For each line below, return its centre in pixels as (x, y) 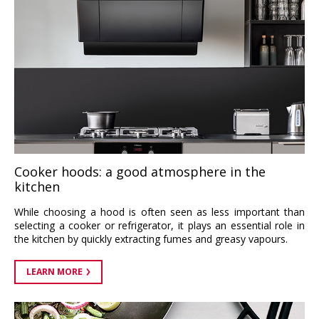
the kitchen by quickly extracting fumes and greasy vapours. (151, 239)
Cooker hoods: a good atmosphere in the (140, 171)
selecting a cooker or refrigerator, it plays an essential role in (159, 225)
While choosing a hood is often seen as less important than (159, 211)
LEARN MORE (54, 271)
